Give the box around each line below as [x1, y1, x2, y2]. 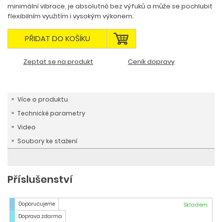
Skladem [183, 201, 208, 209]
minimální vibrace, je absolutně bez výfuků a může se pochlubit [7, 1, 213, 11]
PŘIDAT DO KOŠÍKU [24, 33, 90, 44]
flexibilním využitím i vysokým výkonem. [7, 11, 134, 21]
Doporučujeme [18, 200, 55, 208]
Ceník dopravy [128, 57, 174, 66]
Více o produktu [17, 95, 68, 104]
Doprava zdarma [18, 213, 62, 220]
